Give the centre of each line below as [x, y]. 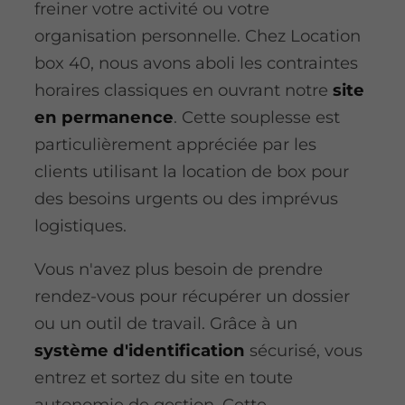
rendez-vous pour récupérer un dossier [192, 297]
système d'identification [139, 351]
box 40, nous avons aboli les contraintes [196, 63]
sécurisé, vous [303, 351]
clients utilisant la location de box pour [191, 172]
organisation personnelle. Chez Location [197, 36]
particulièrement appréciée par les [175, 145]
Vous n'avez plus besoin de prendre [178, 269]
